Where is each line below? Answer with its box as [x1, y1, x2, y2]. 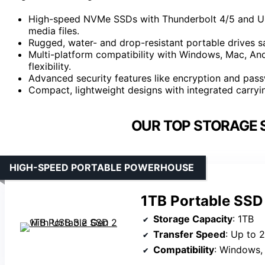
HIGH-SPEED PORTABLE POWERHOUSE [9, 161, 194, 173]
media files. [28, 24, 79, 37]
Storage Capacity [153, 212, 232, 225]
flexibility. [28, 60, 71, 72]
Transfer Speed [153, 228, 225, 240]
